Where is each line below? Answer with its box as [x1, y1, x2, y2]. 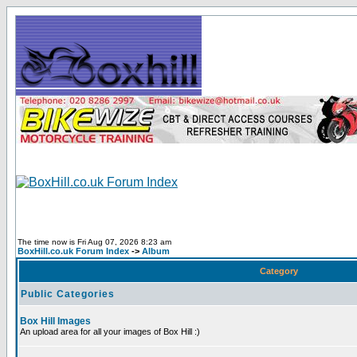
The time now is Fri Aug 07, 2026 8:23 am [18, 237, 171, 246]
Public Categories [21, 288, 115, 300]
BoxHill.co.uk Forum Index [18, 246, 129, 256]
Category [257, 266, 300, 276]
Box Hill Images [20, 316, 91, 327]
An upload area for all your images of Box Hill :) [20, 327, 200, 336]
